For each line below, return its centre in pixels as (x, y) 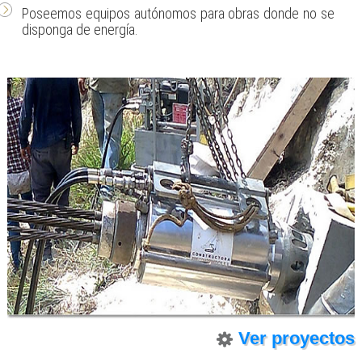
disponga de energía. (80, 29)
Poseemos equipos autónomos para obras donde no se (178, 13)
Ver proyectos (297, 338)
